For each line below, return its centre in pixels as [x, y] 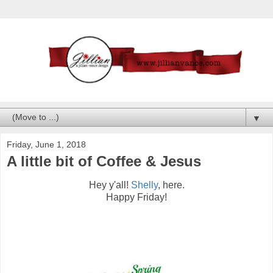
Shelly [144, 185]
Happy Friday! [136, 197]
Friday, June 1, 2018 [46, 144]
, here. [171, 185]
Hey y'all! [110, 185]
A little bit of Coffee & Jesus [104, 161]
